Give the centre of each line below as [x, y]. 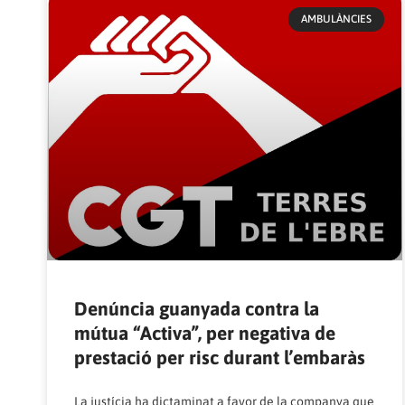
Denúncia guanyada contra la [197, 308]
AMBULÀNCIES [336, 19]
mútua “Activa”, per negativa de [205, 332]
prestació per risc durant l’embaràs [220, 357]
